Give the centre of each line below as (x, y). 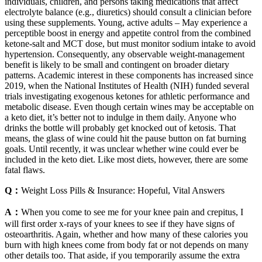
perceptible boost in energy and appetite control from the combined (128, 33)
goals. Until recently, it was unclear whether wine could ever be (122, 149)
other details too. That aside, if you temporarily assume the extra (122, 256)
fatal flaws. (25, 170)
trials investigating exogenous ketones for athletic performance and (127, 96)
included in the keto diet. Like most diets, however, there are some (126, 160)
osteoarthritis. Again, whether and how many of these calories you (126, 235)
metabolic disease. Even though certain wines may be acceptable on (129, 107)
